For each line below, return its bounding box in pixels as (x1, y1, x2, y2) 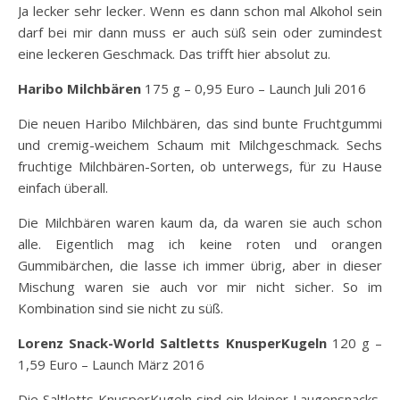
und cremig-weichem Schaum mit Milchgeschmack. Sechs (18, 136, 382, 154)
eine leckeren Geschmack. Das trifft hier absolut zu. (18, 45, 330, 63)
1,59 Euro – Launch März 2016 (18, 355, 204, 374)
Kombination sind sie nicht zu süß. (18, 299, 223, 318)
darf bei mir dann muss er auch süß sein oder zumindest (18, 23, 382, 42)
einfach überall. (18, 179, 108, 197)
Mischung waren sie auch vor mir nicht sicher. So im (18, 278, 382, 296)
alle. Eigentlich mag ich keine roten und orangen (18, 235, 382, 254)
